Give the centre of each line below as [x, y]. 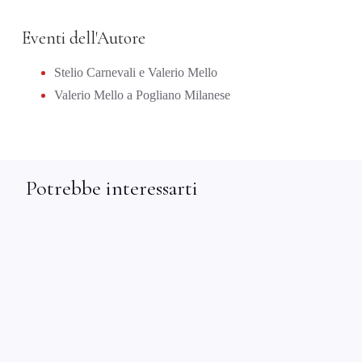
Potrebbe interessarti [112, 188]
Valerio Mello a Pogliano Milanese [142, 95]
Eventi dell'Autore [84, 38]
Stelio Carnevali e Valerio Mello [136, 72]
